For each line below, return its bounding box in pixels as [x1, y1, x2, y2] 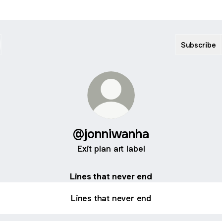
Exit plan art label [77, 143, 145, 154]
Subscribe [181, 40, 216, 50]
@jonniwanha [73, 125, 149, 142]
